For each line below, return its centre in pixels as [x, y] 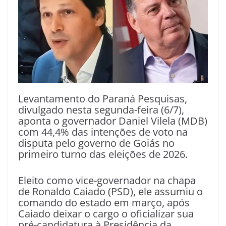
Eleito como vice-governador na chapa [107, 181]
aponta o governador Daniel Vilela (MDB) [113, 121]
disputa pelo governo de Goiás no [96, 143]
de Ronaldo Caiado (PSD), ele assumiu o [110, 192]
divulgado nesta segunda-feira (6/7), [101, 110]
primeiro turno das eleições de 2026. [103, 154]
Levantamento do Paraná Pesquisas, [103, 99]
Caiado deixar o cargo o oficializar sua [106, 214]
